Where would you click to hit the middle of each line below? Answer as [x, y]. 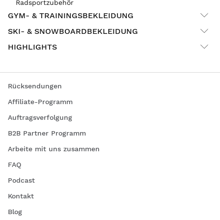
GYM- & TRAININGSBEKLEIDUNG [71, 15]
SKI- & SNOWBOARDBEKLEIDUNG [73, 31]
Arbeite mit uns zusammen [54, 149]
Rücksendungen [35, 86]
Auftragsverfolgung [40, 118]
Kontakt [21, 196]
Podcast [21, 180]
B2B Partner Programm [47, 133]
